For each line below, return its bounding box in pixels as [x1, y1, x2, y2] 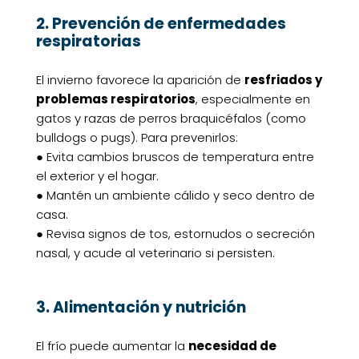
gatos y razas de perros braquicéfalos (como [35, 110, 306, 127]
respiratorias [35, 30, 141, 53]
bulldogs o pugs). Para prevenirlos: [35, 129, 238, 147]
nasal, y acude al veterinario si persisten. [35, 244, 275, 262]
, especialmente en [195, 91, 310, 108]
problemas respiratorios [35, 91, 196, 108]
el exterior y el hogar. [35, 167, 159, 185]
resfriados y [244, 71, 322, 89]
